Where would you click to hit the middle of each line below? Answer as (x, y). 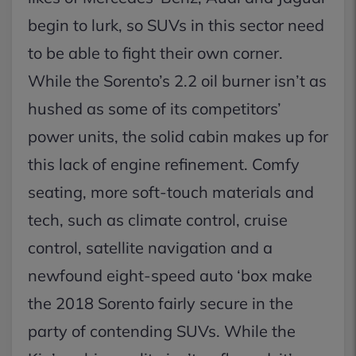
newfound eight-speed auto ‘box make (170, 275)
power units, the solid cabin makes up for (178, 136)
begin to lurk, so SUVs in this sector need (176, 25)
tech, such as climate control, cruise (158, 220)
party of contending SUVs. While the (162, 331)
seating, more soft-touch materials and (171, 192)
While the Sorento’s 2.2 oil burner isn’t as (177, 81)
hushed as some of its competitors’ (155, 108)
